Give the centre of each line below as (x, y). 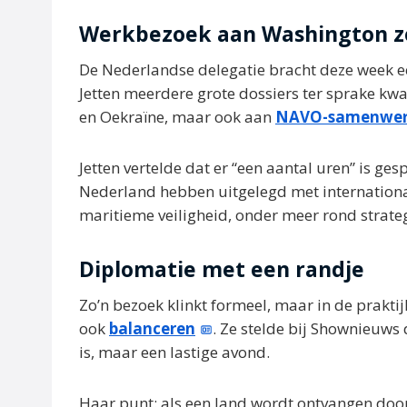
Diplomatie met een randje (222, 268)
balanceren (152, 328)
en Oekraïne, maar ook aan (177, 117)
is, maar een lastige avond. (174, 352)
